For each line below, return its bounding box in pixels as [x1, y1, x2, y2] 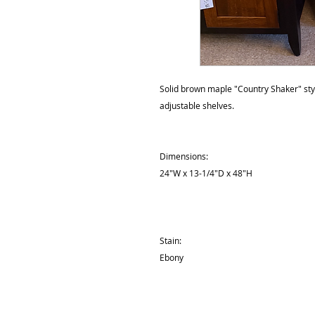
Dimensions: [160, 150, 208, 162]
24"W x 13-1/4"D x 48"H [160, 167, 255, 179]
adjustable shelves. [160, 99, 236, 111]
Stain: [160, 234, 181, 246]
